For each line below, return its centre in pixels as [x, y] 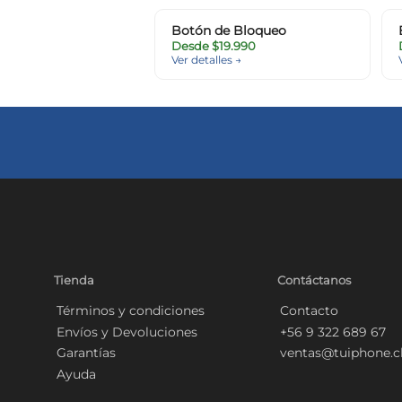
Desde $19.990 [214, 46]
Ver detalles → [206, 60]
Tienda [74, 280]
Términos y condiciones [130, 311]
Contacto [309, 311]
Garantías [86, 353]
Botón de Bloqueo [229, 31]
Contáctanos [314, 280]
